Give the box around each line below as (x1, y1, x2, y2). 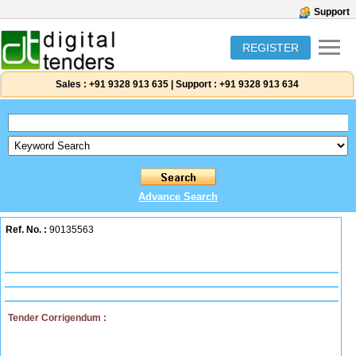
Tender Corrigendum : (8, 312, 106, 323)
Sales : (56, 79, 87, 90)
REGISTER (242, 41, 299, 54)
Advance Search (138, 191, 218, 203)
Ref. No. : (6, 224, 47, 235)
